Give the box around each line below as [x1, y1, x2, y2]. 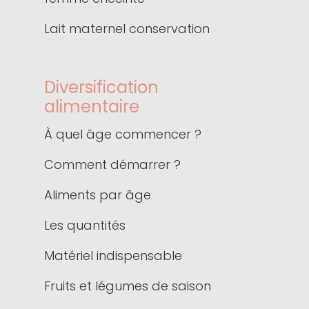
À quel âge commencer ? [44, 126, 201, 143]
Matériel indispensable [44, 247, 182, 265]
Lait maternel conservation [44, 20, 210, 38]
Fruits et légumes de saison [44, 277, 211, 295]
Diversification [44, 76, 159, 99]
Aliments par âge [44, 186, 151, 204]
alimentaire [44, 95, 139, 119]
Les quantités [44, 217, 126, 235]
